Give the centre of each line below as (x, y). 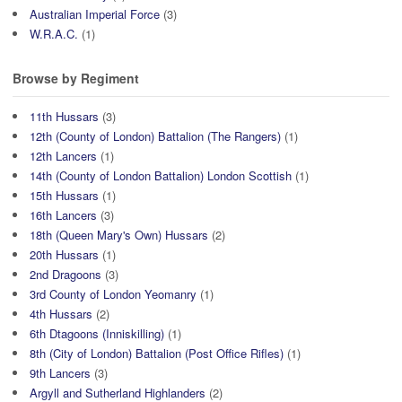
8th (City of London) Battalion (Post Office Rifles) (157, 353)
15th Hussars (64, 195)
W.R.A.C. (54, 34)
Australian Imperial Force (95, 14)
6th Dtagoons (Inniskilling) (97, 333)
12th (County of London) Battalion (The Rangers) (155, 135)
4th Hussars (61, 313)
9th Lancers (60, 372)
